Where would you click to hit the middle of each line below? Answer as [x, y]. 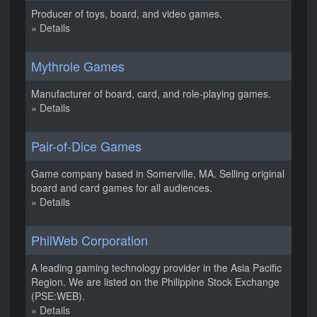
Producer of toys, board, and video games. [127, 13]
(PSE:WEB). [58, 296]
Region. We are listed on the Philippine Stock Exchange [155, 282]
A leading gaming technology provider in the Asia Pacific [156, 267]
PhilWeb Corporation [90, 240]
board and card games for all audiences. [122, 188]
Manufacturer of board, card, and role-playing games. [151, 93]
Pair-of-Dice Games [86, 146]
